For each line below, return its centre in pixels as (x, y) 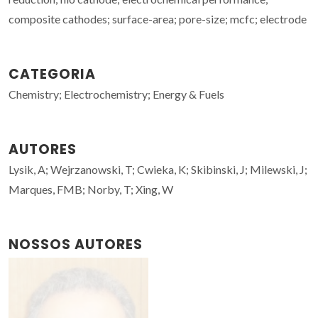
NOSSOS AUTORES (76, 244)
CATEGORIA (52, 74)
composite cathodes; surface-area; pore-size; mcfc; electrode (158, 18)
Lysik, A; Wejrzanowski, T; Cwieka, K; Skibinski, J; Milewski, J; (158, 169)
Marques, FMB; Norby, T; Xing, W (91, 189)
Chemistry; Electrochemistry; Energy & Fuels (116, 94)
